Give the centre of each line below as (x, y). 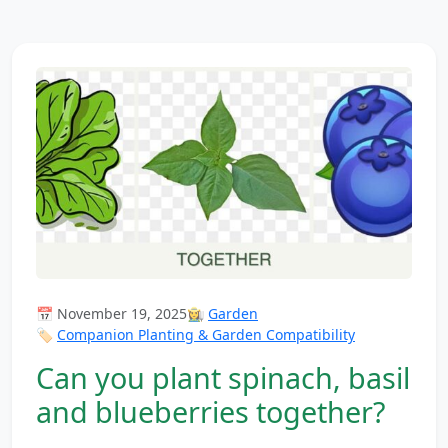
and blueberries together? (210, 411)
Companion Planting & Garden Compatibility (206, 334)
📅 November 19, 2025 (111, 313)
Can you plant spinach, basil (223, 377)
